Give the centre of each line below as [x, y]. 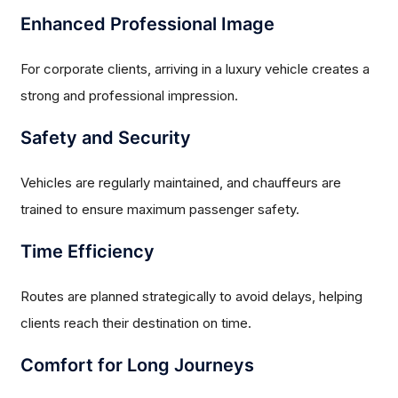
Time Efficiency [88, 252]
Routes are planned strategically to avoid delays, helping [192, 297]
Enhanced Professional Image [148, 24]
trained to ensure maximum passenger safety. [160, 210]
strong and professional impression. [130, 96]
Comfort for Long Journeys [138, 366]
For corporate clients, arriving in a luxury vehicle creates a [195, 69]
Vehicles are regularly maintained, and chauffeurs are [181, 183]
